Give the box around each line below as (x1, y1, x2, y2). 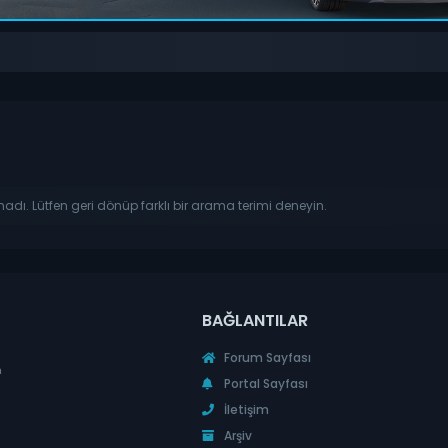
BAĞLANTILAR (201, 308, 308, 332)
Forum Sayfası (220, 348, 311, 366)
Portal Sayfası (220, 374, 308, 392)
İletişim (220, 400, 269, 418)
